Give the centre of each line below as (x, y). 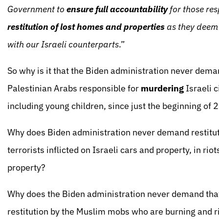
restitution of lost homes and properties (86, 27)
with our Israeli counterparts (63, 44)
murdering (163, 88)
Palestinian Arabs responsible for (74, 88)
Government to (37, 9)
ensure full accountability (117, 9)
